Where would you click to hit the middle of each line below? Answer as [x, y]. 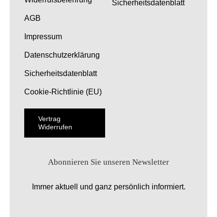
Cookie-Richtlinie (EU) [63, 92]
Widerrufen [55, 127]
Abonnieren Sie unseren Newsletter [108, 162]
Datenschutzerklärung [62, 55]
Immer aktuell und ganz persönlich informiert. [108, 186]
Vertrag [49, 118]
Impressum [43, 36]
